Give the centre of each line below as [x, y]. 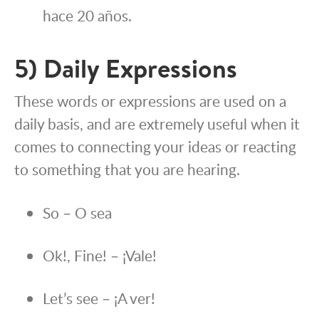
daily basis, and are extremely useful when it [157, 124]
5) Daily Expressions [126, 69]
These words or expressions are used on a [150, 101]
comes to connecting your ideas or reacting [155, 147]
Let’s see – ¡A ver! [99, 298]
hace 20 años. [87, 16]
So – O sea [77, 213]
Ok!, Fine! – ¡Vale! [100, 256]
